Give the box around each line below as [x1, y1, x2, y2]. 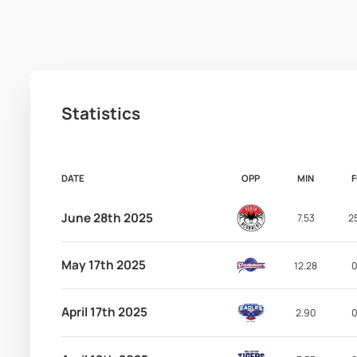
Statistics [61, 101, 140, 124]
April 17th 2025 [61, 304, 147, 321]
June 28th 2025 [61, 209, 153, 226]
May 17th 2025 [61, 257, 146, 274]
